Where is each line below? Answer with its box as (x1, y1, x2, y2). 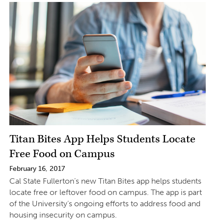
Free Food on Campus (9, 146, 115, 161)
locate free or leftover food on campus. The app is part (9, 187, 202, 197)
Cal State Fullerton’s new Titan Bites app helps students (9, 176, 201, 186)
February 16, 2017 (9, 164, 65, 173)
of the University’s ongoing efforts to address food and (9, 198, 200, 208)
